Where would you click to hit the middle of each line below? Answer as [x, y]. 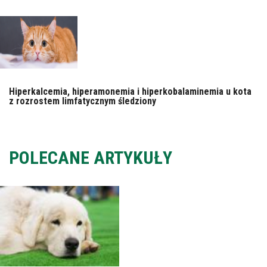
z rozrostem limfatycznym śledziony [83, 101]
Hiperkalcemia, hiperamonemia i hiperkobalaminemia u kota [130, 91]
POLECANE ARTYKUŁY [91, 157]
